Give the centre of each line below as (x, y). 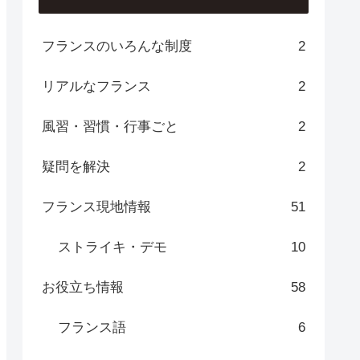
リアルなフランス (96, 86)
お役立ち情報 (83, 287)
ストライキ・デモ (112, 247)
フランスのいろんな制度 (117, 46)
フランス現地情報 (96, 207)
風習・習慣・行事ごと (110, 126)
